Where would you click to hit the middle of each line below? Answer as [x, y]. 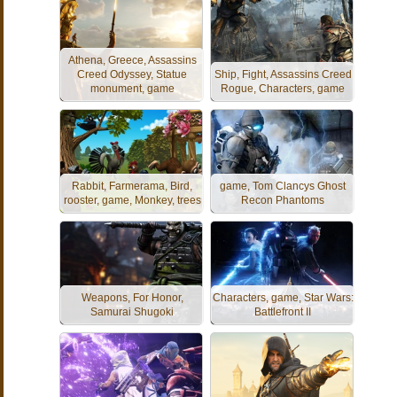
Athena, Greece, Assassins [132, 60]
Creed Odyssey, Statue [132, 74]
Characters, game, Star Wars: [283, 298]
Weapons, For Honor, [132, 298]
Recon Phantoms [283, 200]
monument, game [132, 89]
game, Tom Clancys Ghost [283, 186]
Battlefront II [283, 312]
